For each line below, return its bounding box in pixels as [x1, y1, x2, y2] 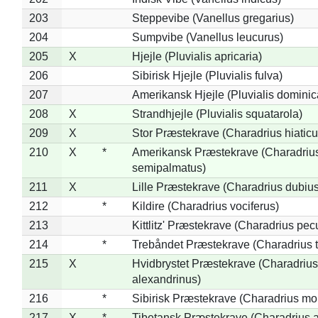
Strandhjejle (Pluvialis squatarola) [131, 107, 302, 120]
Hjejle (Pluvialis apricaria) [131, 50, 262, 62]
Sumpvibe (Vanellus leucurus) [131, 31, 283, 43]
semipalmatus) [131, 161, 206, 174]
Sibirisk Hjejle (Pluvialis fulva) [131, 69, 283, 82]
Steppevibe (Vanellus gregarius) [131, 11, 294, 24]
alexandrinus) [131, 273, 201, 285]
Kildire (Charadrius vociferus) [131, 199, 279, 212]
